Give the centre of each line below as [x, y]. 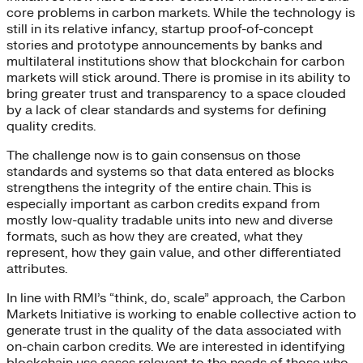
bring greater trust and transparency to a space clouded [176, 94]
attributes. [37, 269]
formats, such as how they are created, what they [155, 237]
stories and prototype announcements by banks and [164, 46]
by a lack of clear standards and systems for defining [167, 111]
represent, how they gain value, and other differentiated [174, 253]
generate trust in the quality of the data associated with [174, 331]
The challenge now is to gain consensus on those [154, 156]
